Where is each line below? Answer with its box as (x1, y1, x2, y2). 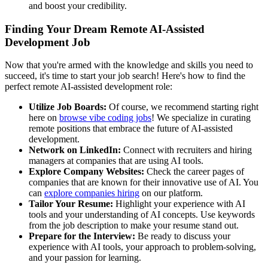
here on (29, 112, 59, 123)
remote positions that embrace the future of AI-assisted (29, 123, 233, 134)
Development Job (5, 35, 90, 48)
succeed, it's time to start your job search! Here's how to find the (5, 71, 245, 81)
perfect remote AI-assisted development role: (5, 81, 172, 92)
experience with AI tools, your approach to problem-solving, (29, 242, 256, 252)
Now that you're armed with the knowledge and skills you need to (5, 60, 253, 71)
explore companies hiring (44, 188, 139, 199)
